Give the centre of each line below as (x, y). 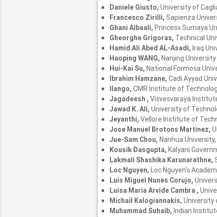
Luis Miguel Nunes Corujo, (152, 180)
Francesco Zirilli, (138, 18)
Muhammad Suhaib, (141, 211)
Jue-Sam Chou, (134, 140)
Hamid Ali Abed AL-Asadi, (151, 48)
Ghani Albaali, (132, 28)
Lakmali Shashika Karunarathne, (162, 160)
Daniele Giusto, (135, 8)
